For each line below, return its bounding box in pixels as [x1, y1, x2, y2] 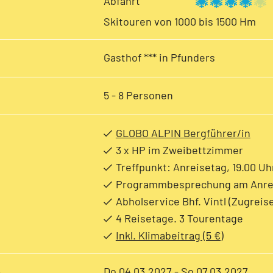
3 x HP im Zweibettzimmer [115, 143, 243, 157]
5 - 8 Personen [103, 88, 173, 102]
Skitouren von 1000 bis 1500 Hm [103, 15, 256, 28]
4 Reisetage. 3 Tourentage [115, 211, 243, 225]
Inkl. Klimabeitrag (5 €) [115, 229, 224, 242]
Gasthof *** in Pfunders [103, 51, 215, 64]
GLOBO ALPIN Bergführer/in [115, 126, 250, 140]
